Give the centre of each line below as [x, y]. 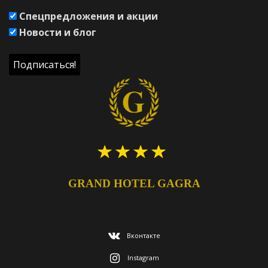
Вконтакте [143, 235]
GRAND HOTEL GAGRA [134, 183]
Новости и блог [57, 32]
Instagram [143, 258]
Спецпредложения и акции [87, 16]
